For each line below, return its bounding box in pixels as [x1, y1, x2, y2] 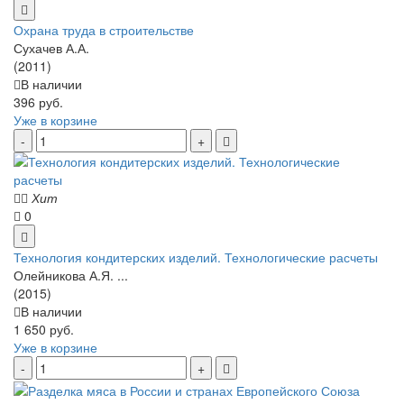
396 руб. [14, 92, 63, 111]
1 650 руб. [14, 319, 74, 338]
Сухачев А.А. [14, 38, 89, 57]
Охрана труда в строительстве [14, 20, 194, 39]
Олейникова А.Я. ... [14, 265, 128, 284]
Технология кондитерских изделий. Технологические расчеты [14, 247, 378, 266]
